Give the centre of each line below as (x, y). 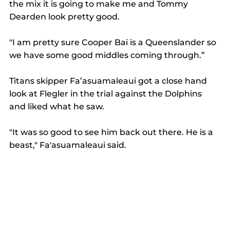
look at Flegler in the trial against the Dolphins (107, 93)
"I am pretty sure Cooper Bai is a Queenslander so (114, 42)
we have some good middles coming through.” (108, 55)
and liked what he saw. (58, 106)
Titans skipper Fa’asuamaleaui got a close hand (109, 81)
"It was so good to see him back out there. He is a (112, 132)
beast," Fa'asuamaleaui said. (69, 145)
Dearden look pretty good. (65, 16)
